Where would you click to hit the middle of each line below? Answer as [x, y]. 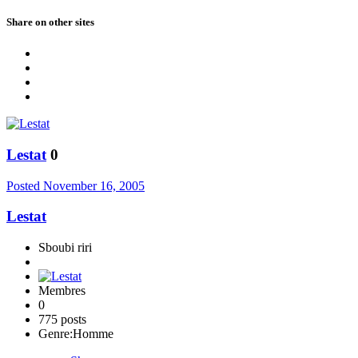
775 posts [62, 320]
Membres [62, 291]
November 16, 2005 [94, 185]
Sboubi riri [65, 248]
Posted [25, 185]
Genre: [56, 334]
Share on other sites [50, 22]
